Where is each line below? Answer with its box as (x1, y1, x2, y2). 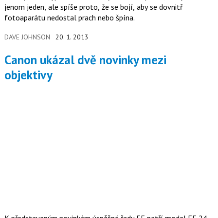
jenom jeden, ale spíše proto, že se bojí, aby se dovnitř (4, 1, 182, 12)
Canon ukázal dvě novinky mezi (4, 52, 11, 68)
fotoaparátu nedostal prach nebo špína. (4, 12, 135, 22)
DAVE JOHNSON (4, 32, 50, 41)
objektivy (4, 67, 53, 83)
